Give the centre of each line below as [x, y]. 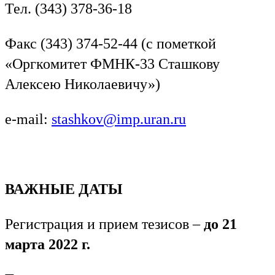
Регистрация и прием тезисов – [104, 224]
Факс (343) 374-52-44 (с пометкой [110, 43]
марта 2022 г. [48, 244]
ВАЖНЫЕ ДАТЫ [64, 189]
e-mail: [28, 119]
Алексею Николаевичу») [83, 84]
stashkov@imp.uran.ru [119, 119]
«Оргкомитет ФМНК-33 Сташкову [112, 64]
